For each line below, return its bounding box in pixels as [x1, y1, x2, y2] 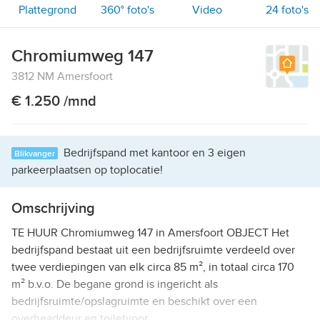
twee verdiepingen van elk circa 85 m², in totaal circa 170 [11, 259, 294, 274]
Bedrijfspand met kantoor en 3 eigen [64, 145, 246, 160]
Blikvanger [14, 148, 55, 159]
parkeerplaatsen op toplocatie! [11, 162, 163, 177]
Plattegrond [18, 2, 76, 17]
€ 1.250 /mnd [11, 92, 96, 110]
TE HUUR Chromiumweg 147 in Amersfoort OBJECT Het [11, 225, 289, 240]
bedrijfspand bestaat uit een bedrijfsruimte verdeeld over [11, 242, 295, 257]
